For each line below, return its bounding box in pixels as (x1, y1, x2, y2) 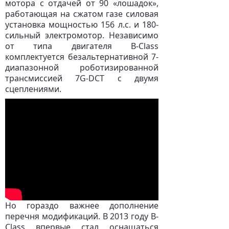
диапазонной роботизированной (5, 62, 158, 73)
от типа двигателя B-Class (5, 40, 158, 52)
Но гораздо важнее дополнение (5, 199, 158, 211)
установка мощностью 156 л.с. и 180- (5, 19, 158, 30)
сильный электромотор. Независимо (5, 30, 158, 41)
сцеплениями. (5, 83, 61, 95)
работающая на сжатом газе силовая (5, 8, 158, 19)
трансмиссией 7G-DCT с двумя (5, 73, 158, 84)
